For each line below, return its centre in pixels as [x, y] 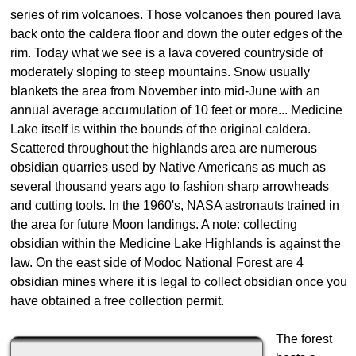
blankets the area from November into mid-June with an [165, 91]
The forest [304, 339]
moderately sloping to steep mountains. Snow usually [160, 72]
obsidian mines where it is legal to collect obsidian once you [179, 282]
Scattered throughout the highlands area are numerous [164, 149]
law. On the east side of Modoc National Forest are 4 [157, 263]
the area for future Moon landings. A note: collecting [154, 225]
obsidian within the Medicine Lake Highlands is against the [176, 244]
